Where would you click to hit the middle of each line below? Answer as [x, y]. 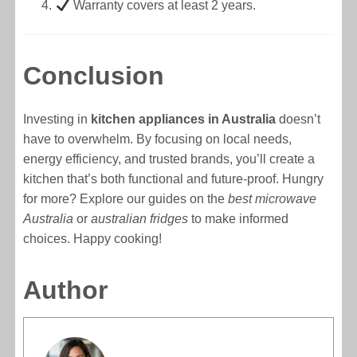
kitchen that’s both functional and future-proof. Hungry [174, 179]
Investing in [57, 120]
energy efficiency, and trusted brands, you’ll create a [169, 159]
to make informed [239, 219]
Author [66, 290]
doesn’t [298, 120]
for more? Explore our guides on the [126, 199]
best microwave [273, 199]
